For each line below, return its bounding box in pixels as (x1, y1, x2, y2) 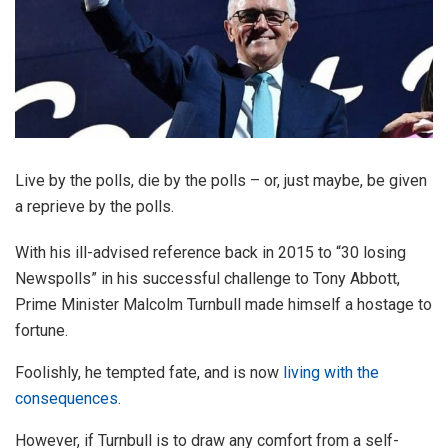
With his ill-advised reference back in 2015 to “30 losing (15, 242, 406, 262)
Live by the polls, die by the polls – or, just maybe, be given (15, 170, 427, 190)
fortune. (15, 320, 68, 340)
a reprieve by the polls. (15, 196, 174, 216)
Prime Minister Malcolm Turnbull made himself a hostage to (15, 294, 432, 314)
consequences (15, 388, 118, 408)
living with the (283, 362, 379, 382)
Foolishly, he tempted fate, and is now (15, 362, 283, 382)
